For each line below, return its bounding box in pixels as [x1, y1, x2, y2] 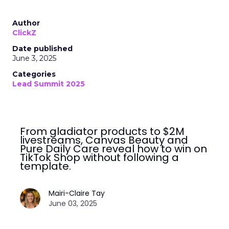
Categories [12, 70, 56, 79]
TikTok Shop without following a [20, 150, 179, 165]
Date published [12, 44, 73, 54]
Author [12, 18, 40, 28]
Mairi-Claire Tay [49, 188, 105, 199]
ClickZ [12, 28, 36, 38]
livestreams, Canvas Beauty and [20, 133, 188, 148]
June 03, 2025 [49, 198, 97, 209]
